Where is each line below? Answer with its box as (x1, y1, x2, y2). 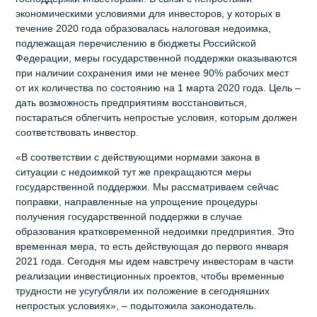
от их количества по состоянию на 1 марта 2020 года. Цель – (16, 82, 301, 94)
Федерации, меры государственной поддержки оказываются (16, 52, 298, 64)
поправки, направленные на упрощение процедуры (16, 196, 258, 208)
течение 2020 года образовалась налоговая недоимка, (16, 23, 272, 35)
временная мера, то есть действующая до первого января (16, 241, 289, 253)
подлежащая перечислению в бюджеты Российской (16, 38, 257, 50)
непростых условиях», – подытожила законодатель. (16, 300, 257, 312)
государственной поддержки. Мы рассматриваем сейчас (16, 181, 279, 193)
